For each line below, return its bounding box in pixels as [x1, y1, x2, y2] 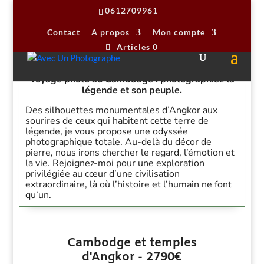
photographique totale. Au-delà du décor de [25, 136, 212, 148]
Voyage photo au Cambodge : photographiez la [29, 73, 235, 86]
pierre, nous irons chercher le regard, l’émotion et [25, 146, 235, 159]
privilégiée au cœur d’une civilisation [25, 167, 180, 180]
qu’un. [25, 189, 52, 202]
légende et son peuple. [82, 84, 182, 97]
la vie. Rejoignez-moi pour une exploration [25, 157, 205, 170]
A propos [91, 27, 130, 37]
